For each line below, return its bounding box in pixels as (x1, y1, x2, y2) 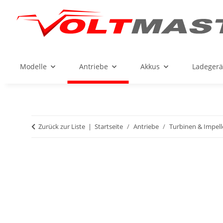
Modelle (20, 62, 47, 72)
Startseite (95, 122, 123, 131)
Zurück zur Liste (38, 122, 85, 131)
